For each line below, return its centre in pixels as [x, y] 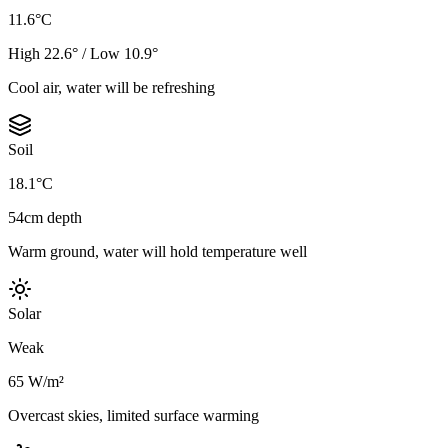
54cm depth [45, 218]
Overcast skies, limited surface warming [133, 416]
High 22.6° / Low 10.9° [83, 54]
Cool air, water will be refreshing [111, 88]
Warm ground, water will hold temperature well [157, 252]
